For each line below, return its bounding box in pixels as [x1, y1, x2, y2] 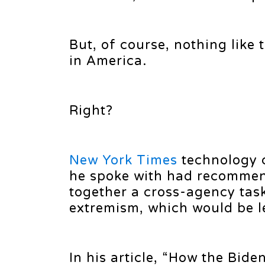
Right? [69, 103, 113, 118]
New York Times [69, 153, 177, 168]
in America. [69, 53, 147, 69]
